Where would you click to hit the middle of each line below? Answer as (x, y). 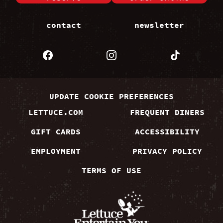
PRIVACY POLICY (167, 151)
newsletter (159, 25)
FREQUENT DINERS (167, 112)
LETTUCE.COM (56, 112)
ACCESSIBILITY (167, 131)
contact (64, 25)
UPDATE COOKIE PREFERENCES (111, 96)
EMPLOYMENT (56, 151)
